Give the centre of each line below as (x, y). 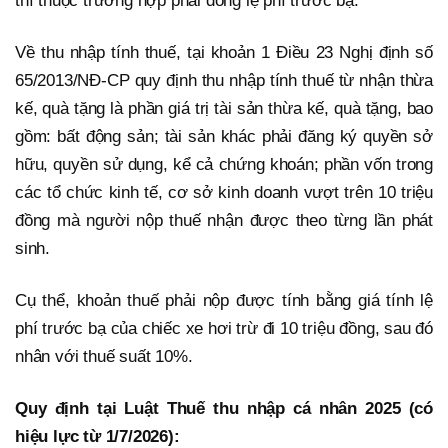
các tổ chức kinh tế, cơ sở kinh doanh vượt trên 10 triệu (224, 193)
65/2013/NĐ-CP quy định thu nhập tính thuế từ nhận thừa (224, 81)
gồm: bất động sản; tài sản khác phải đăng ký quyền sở (224, 137)
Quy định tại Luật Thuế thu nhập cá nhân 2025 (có (224, 409)
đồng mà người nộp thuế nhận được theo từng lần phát (224, 221)
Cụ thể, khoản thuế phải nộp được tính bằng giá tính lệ (224, 301)
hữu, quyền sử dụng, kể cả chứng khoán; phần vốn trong (224, 165)
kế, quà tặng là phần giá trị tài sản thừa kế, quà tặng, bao (224, 109)
